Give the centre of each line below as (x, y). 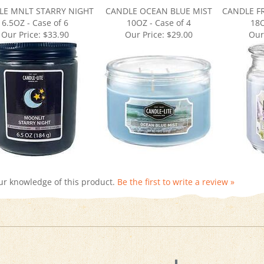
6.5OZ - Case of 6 (35, 7)
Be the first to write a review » (176, 166)
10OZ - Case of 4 (159, 7)
